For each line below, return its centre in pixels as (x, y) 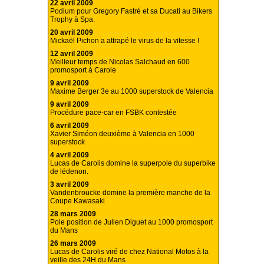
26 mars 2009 (73, 244)
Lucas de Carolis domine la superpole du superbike (133, 164)
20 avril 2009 (72, 33)
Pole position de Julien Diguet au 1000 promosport (131, 222)
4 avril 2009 (70, 155)
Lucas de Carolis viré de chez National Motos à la (129, 252)
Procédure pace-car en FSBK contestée (113, 113)
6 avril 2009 (70, 126)
